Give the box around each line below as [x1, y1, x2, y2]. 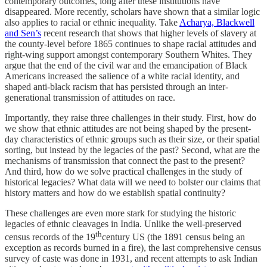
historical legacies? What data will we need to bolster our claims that [5, 177, 260, 188]
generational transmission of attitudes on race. [5, 92, 175, 103]
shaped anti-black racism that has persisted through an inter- [5, 82, 228, 92]
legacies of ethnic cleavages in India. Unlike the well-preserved [5, 219, 241, 229]
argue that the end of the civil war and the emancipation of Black [5, 60, 247, 71]
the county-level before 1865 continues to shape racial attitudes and [5, 39, 256, 49]
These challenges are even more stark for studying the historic [5, 208, 236, 219]
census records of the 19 [5, 232, 95, 243]
